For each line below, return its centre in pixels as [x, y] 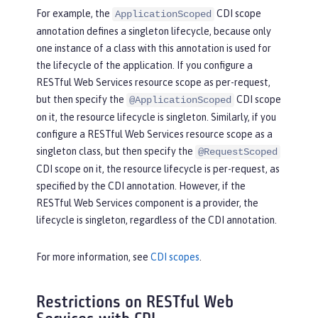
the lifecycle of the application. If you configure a [144, 65]
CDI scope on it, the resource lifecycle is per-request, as [158, 169]
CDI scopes [175, 257]
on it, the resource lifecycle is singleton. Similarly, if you [156, 117]
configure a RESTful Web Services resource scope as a [154, 134]
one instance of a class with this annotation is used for [154, 48]
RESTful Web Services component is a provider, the [147, 203]
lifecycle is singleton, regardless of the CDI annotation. [157, 220]
